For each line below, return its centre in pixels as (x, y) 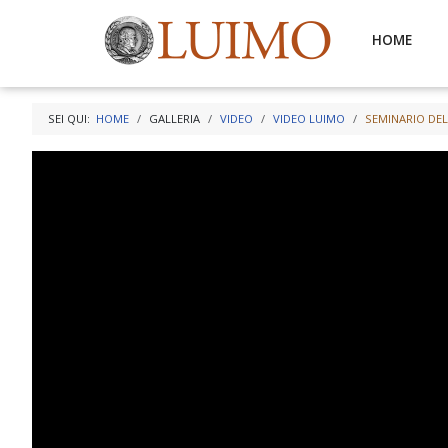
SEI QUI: (72, 119)
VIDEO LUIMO (309, 119)
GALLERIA (174, 119)
